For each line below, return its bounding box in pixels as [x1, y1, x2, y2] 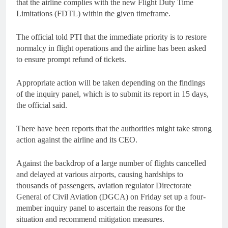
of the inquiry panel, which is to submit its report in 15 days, [16, 90, 209, 99]
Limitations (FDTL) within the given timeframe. [16, 9, 170, 18]
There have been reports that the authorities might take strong [16, 124, 212, 133]
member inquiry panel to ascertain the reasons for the [16, 204, 185, 213]
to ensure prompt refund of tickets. [16, 55, 126, 64]
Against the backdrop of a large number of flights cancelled [16, 159, 206, 168]
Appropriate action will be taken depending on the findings [16, 78, 205, 88]
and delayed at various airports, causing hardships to [16, 170, 183, 179]
